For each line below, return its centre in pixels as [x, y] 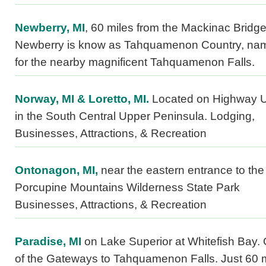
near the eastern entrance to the [181, 170]
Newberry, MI [50, 28]
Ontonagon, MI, [56, 170]
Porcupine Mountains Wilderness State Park [127, 188]
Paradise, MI [48, 242]
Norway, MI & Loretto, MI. [82, 99]
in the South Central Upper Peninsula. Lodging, [135, 116]
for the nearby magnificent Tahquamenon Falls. [135, 62]
